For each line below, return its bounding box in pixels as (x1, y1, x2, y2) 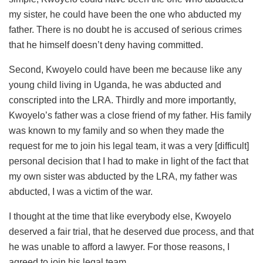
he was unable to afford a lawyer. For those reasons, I (9, 241, 230, 252)
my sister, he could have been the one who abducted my (9, 9, 241, 19)
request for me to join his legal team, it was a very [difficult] (9, 140, 249, 151)
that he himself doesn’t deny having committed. (9, 39, 203, 50)
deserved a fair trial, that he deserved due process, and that (9, 226, 254, 237)
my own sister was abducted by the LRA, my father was (9, 171, 237, 181)
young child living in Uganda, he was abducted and (9, 79, 221, 90)
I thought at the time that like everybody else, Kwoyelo (9, 211, 231, 221)
